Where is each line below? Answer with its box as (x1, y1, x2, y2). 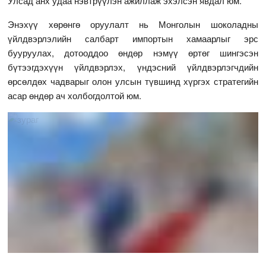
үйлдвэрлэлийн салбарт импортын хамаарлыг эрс (8, 31, 258, 45)
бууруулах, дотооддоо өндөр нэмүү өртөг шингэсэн (8, 46, 258, 59)
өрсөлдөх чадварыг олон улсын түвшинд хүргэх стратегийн (8, 74, 258, 87)
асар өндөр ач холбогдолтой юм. (8, 88, 142, 102)
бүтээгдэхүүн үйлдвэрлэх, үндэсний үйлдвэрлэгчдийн (8, 60, 258, 73)
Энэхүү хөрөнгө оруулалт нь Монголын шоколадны (8, 17, 258, 30)
